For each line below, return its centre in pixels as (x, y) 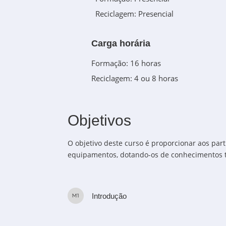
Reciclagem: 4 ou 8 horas (135, 78)
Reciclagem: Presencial (135, 14)
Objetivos (100, 120)
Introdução (109, 196)
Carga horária (121, 43)
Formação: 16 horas (126, 63)
